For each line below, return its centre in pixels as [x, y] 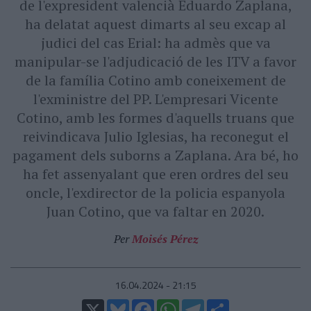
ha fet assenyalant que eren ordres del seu [155, 174]
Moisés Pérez [165, 239]
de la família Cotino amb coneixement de [155, 80]
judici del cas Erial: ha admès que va [155, 43]
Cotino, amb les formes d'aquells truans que [155, 118]
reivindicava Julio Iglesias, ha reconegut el [155, 136]
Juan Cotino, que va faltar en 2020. [155, 211]
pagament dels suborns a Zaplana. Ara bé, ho [155, 155]
